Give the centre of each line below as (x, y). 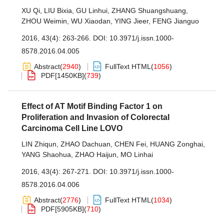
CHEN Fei (130, 144)
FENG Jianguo (176, 21)
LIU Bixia (58, 10)
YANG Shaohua (46, 154)
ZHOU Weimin (44, 21)
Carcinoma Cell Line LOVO (72, 128)
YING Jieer (131, 21)
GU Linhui (92, 10)
